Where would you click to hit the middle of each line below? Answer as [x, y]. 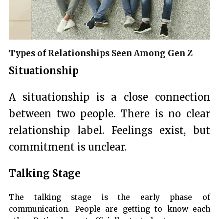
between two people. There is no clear [109, 114]
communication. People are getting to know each [109, 209]
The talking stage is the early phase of [109, 197]
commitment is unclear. [68, 147]
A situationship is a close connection [109, 97]
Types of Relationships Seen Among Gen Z [101, 54]
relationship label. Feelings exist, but [109, 131]
